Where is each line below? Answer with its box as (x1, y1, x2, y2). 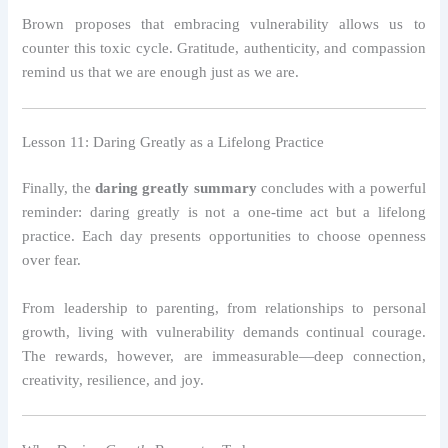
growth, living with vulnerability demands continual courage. (22, 323, 426, 340)
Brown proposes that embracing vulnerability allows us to (22, 16, 426, 33)
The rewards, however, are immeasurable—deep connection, (22, 347, 426, 364)
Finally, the (22, 180, 96, 197)
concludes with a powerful (256, 180, 426, 197)
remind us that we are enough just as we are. (22, 64, 300, 81)
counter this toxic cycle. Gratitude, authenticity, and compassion (22, 40, 426, 57)
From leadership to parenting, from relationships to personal (22, 299, 426, 316)
